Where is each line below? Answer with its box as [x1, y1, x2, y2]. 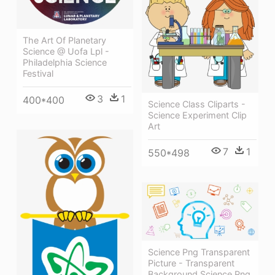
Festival [23, 68, 53, 79]
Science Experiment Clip [148, 109, 247, 120]
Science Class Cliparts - [148, 98, 246, 109]
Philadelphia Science [23, 56, 107, 68]
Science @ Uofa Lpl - [23, 45, 109, 56]
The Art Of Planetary [23, 34, 106, 45]
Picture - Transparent [148, 257, 234, 268]
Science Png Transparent [148, 246, 250, 257]
